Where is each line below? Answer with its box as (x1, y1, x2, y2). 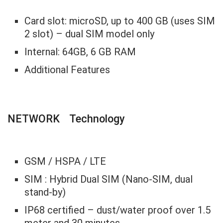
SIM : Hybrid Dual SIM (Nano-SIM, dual (24, 173, 193, 185)
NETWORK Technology (7, 112, 125, 125)
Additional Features (24, 63, 111, 76)
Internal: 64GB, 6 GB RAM (24, 45, 136, 58)
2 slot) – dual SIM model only (24, 27, 155, 40)
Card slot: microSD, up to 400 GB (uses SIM (24, 14, 216, 27)
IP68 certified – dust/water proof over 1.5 (24, 204, 211, 216)
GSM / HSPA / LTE (24, 155, 107, 167)
